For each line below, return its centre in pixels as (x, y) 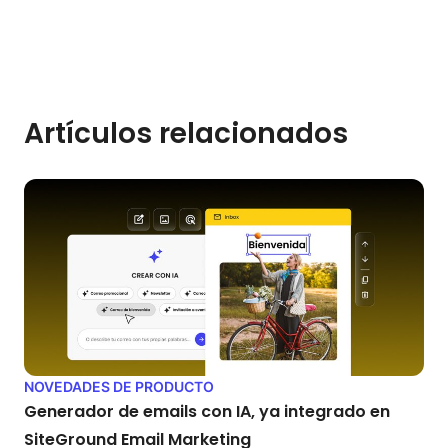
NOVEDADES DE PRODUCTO (119, 387)
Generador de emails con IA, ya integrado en (207, 412)
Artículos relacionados (186, 133)
